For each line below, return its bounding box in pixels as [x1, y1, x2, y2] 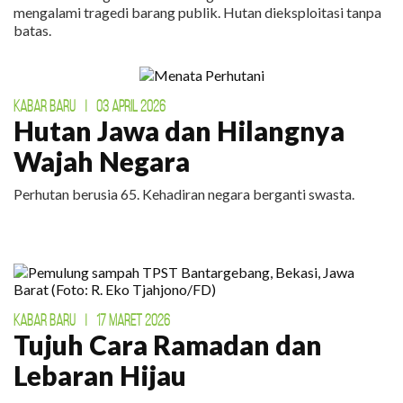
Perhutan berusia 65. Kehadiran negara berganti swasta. [13, 185, 354, 203]
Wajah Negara [13, 145, 190, 178]
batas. [13, 22, 51, 40]
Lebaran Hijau [13, 359, 186, 392]
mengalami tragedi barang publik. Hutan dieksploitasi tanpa [13, 4, 381, 22]
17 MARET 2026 [96, 311, 170, 330]
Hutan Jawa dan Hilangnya [13, 114, 345, 148]
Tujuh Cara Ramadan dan [13, 328, 322, 362]
